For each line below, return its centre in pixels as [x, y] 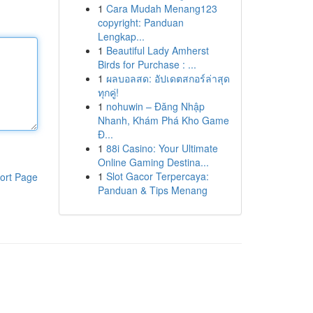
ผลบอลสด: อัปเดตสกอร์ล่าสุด [168, 78]
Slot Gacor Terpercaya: [157, 176]
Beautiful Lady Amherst [157, 50]
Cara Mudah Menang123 [161, 8]
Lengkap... [121, 36]
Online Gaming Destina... [153, 162]
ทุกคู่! [108, 92]
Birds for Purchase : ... [147, 64]
